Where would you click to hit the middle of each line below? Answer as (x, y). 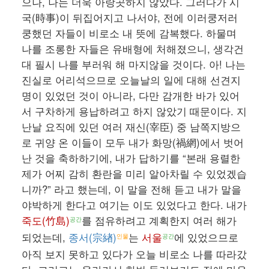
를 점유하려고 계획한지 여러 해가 (159, 221)
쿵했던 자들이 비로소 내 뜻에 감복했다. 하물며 (129, 33)
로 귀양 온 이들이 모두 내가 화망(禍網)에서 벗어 (133, 143)
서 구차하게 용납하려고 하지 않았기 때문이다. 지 (134, 111)
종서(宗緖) (92, 237)
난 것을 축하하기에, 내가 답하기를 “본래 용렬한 (131, 158)
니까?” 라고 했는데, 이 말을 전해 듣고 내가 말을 (131, 189)
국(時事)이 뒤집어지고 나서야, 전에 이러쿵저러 (130, 18)
